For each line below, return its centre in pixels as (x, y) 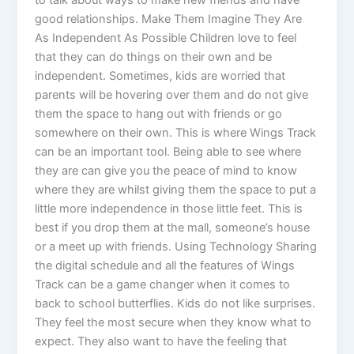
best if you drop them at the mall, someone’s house (173, 227)
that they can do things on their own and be (154, 56)
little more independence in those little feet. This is (169, 208)
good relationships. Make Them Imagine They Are (169, 19)
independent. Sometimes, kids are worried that (160, 75)
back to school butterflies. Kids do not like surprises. (175, 303)
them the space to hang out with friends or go (159, 113)
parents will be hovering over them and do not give (172, 94)
